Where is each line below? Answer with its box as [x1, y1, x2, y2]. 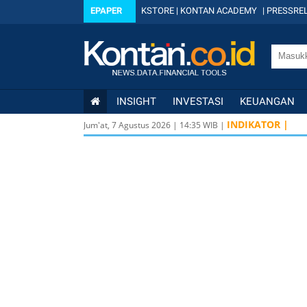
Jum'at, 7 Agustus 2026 [84, 119, 171, 131]
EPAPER [90, 5, 122, 16]
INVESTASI [173, 95, 223, 108]
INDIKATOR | [227, 118, 288, 131]
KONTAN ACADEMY [180, 5, 257, 16]
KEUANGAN [240, 95, 295, 108]
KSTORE [141, 5, 174, 16]
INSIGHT [116, 95, 156, 108]
